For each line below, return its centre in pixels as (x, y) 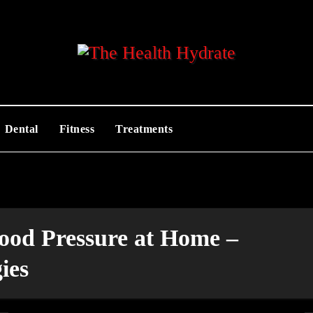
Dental (21, 129)
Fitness (77, 129)
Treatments (144, 129)
